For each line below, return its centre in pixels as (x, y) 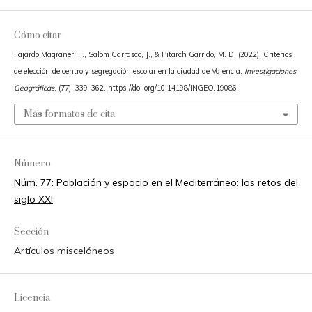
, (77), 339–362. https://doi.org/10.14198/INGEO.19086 (145, 88)
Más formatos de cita (69, 114)
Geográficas (34, 88)
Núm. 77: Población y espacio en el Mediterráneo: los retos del (156, 182)
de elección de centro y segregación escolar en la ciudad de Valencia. (129, 71)
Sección (31, 232)
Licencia (32, 298)
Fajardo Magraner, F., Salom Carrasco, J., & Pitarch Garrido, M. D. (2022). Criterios (153, 55)
